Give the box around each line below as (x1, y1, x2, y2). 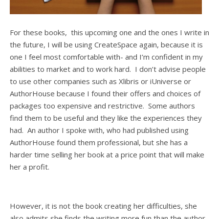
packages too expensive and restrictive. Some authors (10, 101, 195, 111)
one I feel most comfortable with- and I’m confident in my (10, 52, 203, 62)
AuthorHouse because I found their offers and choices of (10, 88, 200, 99)
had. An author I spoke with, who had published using (10, 125, 189, 135)
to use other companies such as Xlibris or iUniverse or (10, 76, 191, 87)
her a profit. (10, 162, 49, 172)
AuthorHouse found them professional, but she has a (10, 137, 188, 148)
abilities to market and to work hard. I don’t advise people (10, 64, 206, 74)
